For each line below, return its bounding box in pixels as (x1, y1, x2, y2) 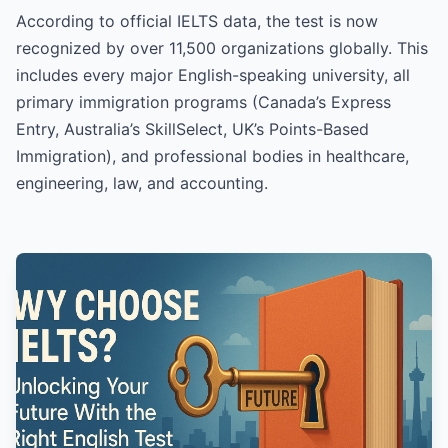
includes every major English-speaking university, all (16, 64, 410, 85)
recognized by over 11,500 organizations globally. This (16, 37, 428, 58)
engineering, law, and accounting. (16, 172, 268, 193)
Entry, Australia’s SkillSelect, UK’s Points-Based (16, 118, 369, 139)
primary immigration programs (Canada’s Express (16, 91, 391, 112)
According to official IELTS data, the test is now (16, 10, 378, 31)
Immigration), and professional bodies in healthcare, (16, 145, 409, 166)
